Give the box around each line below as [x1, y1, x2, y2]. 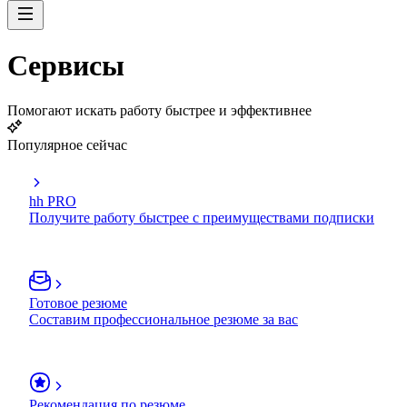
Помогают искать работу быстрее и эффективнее [7, 102, 312, 118]
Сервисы [7, 49, 124, 83]
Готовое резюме [29, 294, 127, 311]
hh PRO [29, 193, 76, 209]
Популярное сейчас [7, 136, 127, 153]
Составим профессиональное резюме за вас [29, 311, 298, 327]
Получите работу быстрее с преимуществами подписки [29, 209, 374, 225]
